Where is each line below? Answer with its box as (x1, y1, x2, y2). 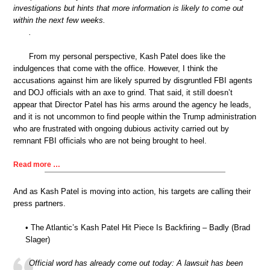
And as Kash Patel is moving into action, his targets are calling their (13, 187, 251, 196)
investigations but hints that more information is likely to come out (13, 4, 243, 13)
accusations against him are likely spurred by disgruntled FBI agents (13, 75, 253, 85)
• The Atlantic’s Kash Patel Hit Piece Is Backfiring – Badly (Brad (25, 222, 250, 232)
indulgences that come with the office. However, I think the (13, 63, 218, 73)
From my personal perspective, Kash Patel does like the (29, 51, 225, 61)
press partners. (13, 199, 66, 209)
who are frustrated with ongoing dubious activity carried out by (13, 124, 229, 133)
